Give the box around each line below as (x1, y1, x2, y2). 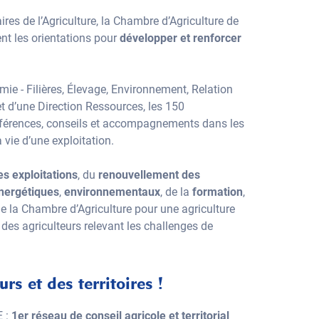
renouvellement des (98, 168, 200, 182)
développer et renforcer (120, 31, 241, 45)
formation (192, 185, 243, 199)
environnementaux (64, 185, 160, 199)
